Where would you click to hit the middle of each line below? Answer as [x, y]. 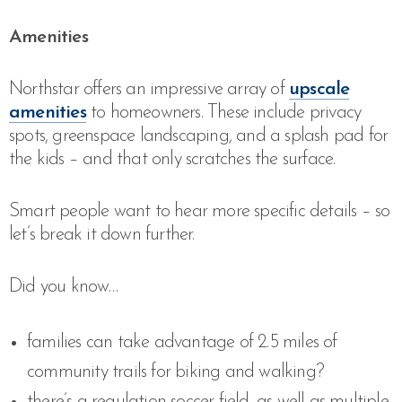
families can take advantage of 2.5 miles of [182, 342]
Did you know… [64, 287]
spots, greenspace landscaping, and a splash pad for [199, 136]
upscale [319, 89]
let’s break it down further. [102, 235]
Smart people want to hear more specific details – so [200, 211]
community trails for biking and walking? [176, 372]
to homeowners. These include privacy [223, 113]
